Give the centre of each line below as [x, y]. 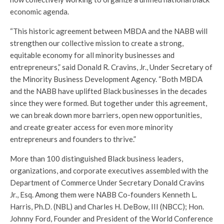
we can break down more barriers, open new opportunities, [106, 115]
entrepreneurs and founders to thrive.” [73, 139]
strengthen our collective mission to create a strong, [97, 43]
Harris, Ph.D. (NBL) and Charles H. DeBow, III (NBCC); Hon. [107, 207]
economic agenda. [39, 12]
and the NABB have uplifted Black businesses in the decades [108, 91]
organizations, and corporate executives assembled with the [109, 171]
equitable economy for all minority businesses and [92, 55]
